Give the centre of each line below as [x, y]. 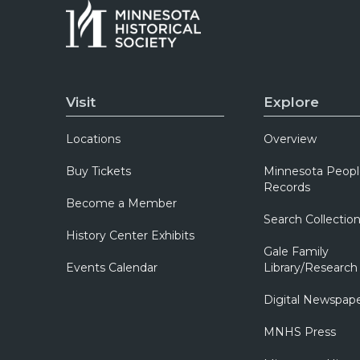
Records [286, 187]
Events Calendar [112, 268]
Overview [290, 139]
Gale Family [296, 252]
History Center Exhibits [131, 235]
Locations [94, 139]
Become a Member [122, 203]
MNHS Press [299, 332]
